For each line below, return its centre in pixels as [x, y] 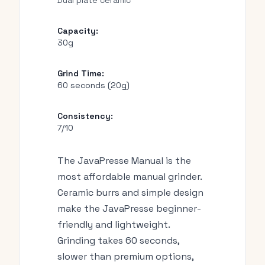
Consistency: [85, 116]
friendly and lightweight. [114, 224]
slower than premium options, [125, 256]
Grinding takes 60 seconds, [118, 240]
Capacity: [78, 31]
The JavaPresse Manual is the [124, 161]
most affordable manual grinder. [130, 177]
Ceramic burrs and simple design [130, 193]
